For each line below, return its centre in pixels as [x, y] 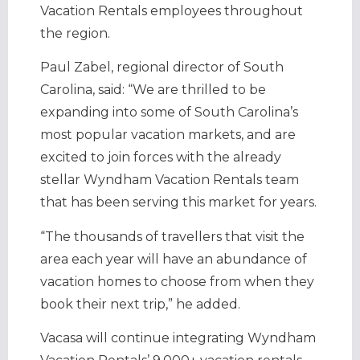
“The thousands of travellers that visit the [172, 236]
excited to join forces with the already [161, 157]
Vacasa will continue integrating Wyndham [178, 338]
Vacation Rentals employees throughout [172, 10]
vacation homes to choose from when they [177, 281]
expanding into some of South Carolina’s [169, 112]
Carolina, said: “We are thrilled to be [153, 90]
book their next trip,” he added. [143, 304]
